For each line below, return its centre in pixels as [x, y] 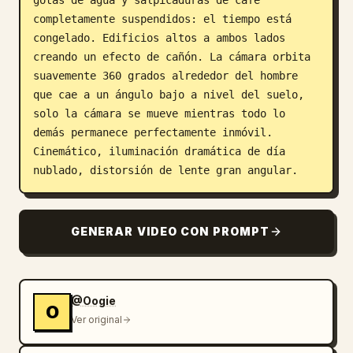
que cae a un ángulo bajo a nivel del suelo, [169, 94]
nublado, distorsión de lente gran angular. [165, 170]
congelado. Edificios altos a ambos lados [159, 37]
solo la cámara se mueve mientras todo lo [159, 113]
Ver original [97, 319]
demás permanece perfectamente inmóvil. [153, 132]
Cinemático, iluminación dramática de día [159, 151]
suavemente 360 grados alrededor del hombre [165, 75]
